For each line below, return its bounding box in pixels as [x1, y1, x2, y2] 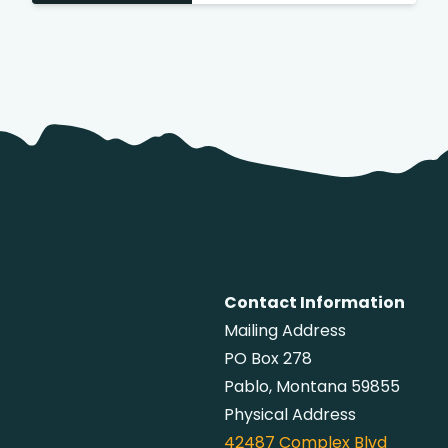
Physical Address [224, 403, 356, 426]
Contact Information [224, 291, 405, 314]
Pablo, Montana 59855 [224, 375, 400, 398]
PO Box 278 [224, 347, 312, 370]
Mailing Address [224, 319, 346, 342]
